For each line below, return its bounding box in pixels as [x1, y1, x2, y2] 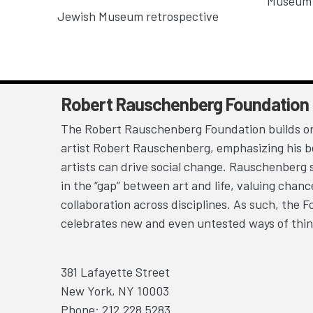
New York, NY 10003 [61, 283, 169, 299]
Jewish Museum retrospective [57, 8, 219, 24]
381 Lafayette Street [61, 264, 170, 280]
